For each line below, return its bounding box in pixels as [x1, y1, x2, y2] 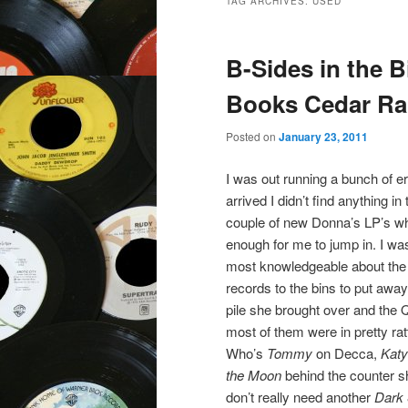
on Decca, [312, 342, 377, 362]
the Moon [226, 364, 281, 384]
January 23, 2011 [279, 128, 368, 146]
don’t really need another [226, 386, 374, 406]
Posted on [226, 128, 279, 145]
